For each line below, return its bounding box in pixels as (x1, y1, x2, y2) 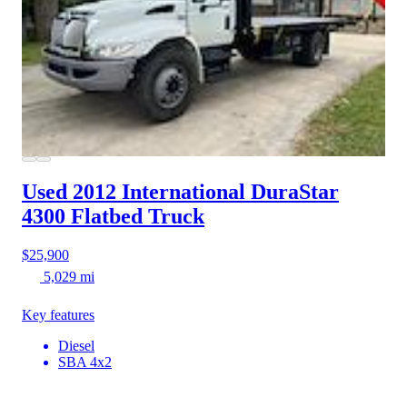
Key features (22, 307, 94, 323)
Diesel (58, 338, 94, 353)
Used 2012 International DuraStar (22, 180, 339, 204)
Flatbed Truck (71, 204, 204, 229)
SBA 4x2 (58, 354, 112, 370)
